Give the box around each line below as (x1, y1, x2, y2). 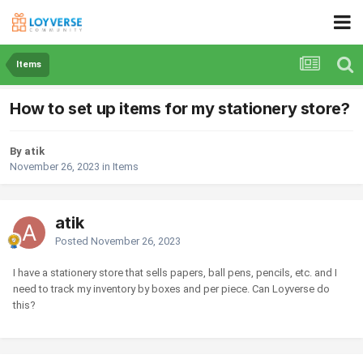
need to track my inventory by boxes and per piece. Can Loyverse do (13, 283, 330, 296)
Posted (55, 235, 91, 248)
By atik (10, 145, 45, 158)
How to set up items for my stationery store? (10, 99, 350, 119)
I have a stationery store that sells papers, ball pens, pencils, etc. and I (13, 267, 337, 280)
